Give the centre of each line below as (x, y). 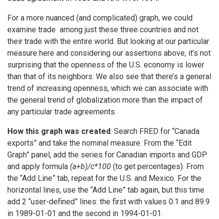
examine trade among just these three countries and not (103, 30)
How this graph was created (59, 131)
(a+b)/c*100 (90, 167)
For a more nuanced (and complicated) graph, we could (100, 18)
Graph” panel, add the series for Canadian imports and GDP (107, 155)
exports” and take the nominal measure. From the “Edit (99, 143)
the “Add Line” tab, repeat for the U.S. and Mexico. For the (104, 178)
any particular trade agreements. (62, 112)
